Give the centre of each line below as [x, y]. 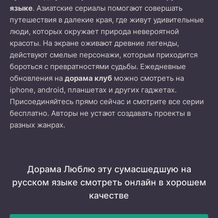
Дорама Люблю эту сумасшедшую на [109, 169]
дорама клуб [88, 78]
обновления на [37, 78]
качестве [109, 195]
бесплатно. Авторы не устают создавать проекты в [100, 113]
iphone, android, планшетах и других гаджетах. [93, 90]
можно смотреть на [148, 78]
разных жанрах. [37, 125]
